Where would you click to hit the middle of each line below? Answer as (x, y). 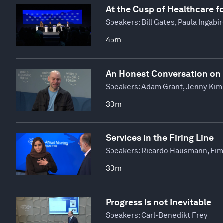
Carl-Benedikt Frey (174, 215)
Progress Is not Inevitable (158, 202)
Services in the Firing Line (160, 138)
